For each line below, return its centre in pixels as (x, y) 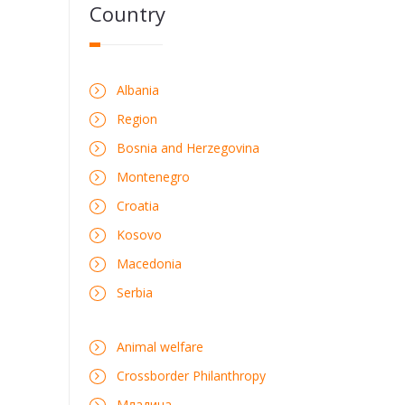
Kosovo (139, 235)
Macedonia (149, 264)
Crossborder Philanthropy (191, 376)
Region (137, 119)
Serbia (134, 292)
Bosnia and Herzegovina (188, 148)
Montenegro (153, 177)
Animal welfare (160, 347)
